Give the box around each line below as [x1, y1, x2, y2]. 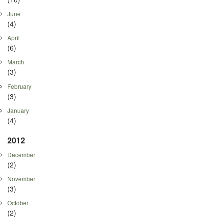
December [7, 150, 35, 159]
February [7, 82, 31, 90]
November [7, 174, 35, 183]
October [7, 198, 28, 207]
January [7, 106, 29, 114]
